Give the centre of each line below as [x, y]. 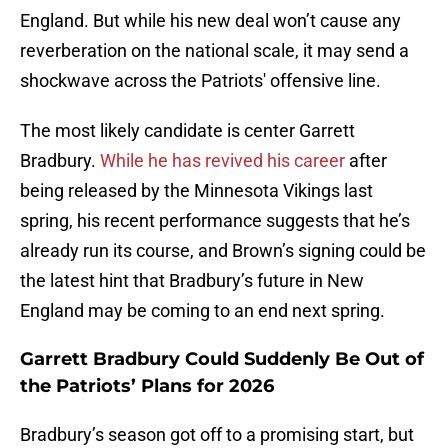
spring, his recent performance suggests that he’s [215, 221]
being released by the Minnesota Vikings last [196, 191]
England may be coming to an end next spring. [202, 311]
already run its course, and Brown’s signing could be [223, 251]
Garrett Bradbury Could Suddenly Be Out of [222, 359]
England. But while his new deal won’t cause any [210, 21]
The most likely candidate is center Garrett [187, 131]
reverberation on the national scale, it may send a [214, 51]
